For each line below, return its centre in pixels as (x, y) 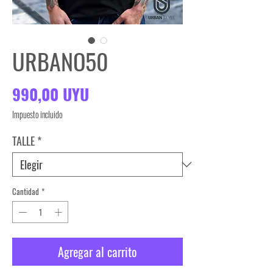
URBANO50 (60, 61)
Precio (109, 94)
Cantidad (26, 192)
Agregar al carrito (97, 251)
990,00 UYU (51, 94)
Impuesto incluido (37, 115)
